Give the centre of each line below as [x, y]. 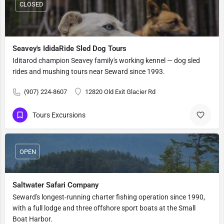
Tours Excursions [59, 115]
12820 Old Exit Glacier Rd [120, 92]
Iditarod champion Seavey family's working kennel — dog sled [106, 60]
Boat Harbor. [32, 219]
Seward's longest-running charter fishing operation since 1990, [109, 197]
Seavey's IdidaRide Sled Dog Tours [69, 48]
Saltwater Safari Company [55, 185]
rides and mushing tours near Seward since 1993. [89, 71]
